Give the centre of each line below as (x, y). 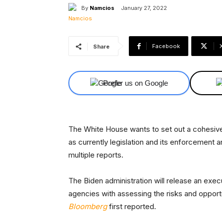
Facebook (166, 46)
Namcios (102, 8)
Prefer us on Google (136, 83)
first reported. (132, 207)
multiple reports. (96, 155)
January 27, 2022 (144, 8)
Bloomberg (88, 207)
